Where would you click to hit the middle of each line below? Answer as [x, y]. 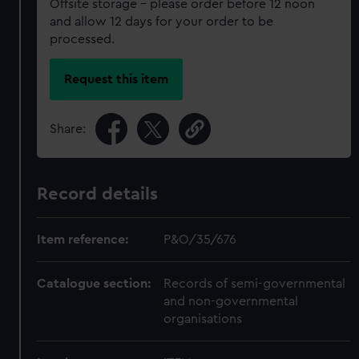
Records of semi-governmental [255, 283]
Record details [98, 194]
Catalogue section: [94, 283]
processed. [83, 39]
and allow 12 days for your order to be [162, 22]
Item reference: [83, 239]
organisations [203, 319]
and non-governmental [231, 301]
